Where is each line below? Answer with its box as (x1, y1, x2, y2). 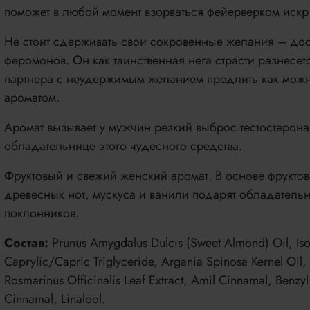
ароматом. (3, 88, 60, 107)
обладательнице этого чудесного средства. (3, 136, 242, 155)
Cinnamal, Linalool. (3, 289, 105, 308)
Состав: (3, 233, 52, 252)
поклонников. (3, 203, 79, 222)
